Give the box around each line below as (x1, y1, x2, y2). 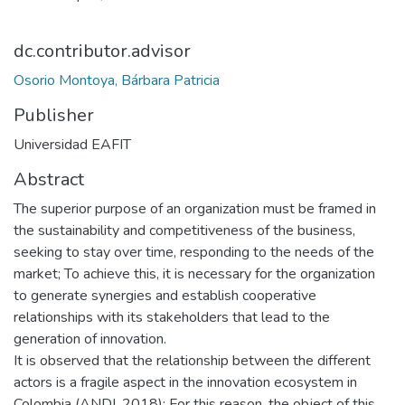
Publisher (14, 103, 94, 127)
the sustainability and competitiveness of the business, (14, 221, 355, 240)
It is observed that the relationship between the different (14, 351, 371, 371)
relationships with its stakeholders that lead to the (14, 307, 330, 327)
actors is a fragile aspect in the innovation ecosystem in (14, 372, 357, 392)
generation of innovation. (14, 329, 166, 349)
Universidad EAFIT (14, 135, 131, 155)
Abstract (14, 167, 84, 192)
